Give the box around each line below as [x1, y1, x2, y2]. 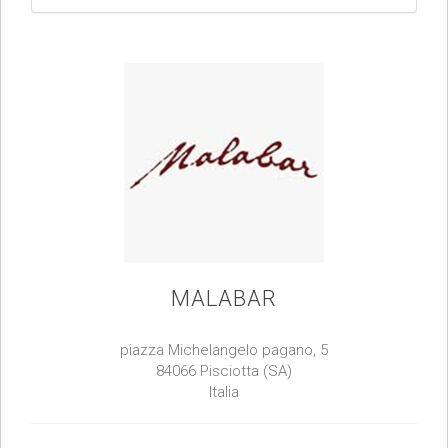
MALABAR [171, 286, 277, 312]
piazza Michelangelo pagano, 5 [120, 341, 328, 360]
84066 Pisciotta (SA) [156, 362, 292, 381]
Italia [209, 383, 239, 402]
